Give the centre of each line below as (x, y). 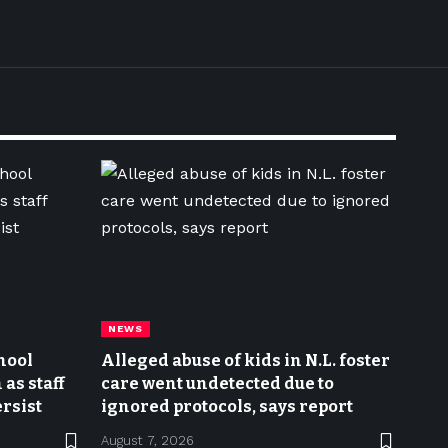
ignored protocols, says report (227, 406)
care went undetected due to (217, 383)
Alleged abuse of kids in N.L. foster (245, 360)
